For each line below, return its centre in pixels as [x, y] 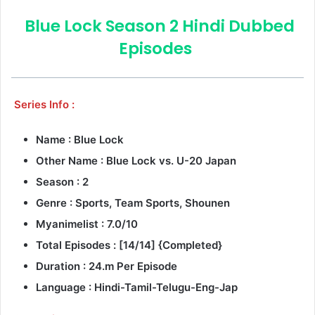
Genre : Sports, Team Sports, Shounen [133, 202]
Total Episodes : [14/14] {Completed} [129, 245]
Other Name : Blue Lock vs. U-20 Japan [136, 160]
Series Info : [44, 104]
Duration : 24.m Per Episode [107, 266]
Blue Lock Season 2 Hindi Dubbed [159, 26]
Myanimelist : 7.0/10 [87, 224]
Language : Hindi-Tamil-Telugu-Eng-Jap [137, 287]
